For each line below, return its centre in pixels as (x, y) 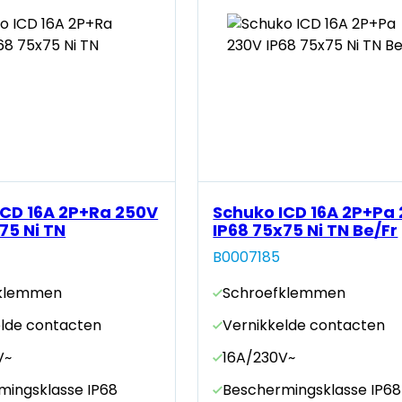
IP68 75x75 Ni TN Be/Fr (306, 230)
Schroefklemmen (284, 293)
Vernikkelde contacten (304, 325)
